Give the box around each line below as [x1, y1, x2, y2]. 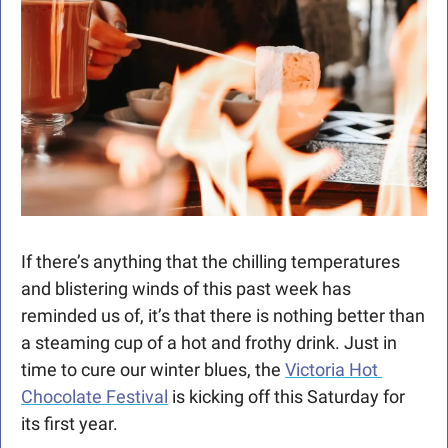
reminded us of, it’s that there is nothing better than [21, 305, 425, 327]
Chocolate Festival [21, 386, 168, 408]
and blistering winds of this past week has [21, 278, 351, 300]
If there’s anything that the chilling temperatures [21, 251, 400, 273]
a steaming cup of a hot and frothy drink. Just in [21, 332, 397, 354]
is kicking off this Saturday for [168, 386, 405, 408]
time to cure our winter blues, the [21, 359, 285, 381]
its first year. [21, 413, 122, 435]
